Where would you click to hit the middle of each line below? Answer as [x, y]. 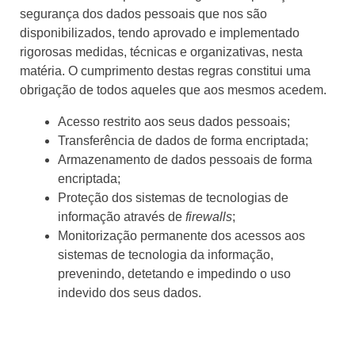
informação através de [122, 217]
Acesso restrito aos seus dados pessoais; [174, 122]
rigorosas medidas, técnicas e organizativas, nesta [161, 52]
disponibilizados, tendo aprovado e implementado [160, 33]
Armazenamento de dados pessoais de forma [185, 160]
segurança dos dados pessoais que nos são [143, 14]
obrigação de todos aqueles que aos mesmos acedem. [173, 90]
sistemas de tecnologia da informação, [166, 255]
